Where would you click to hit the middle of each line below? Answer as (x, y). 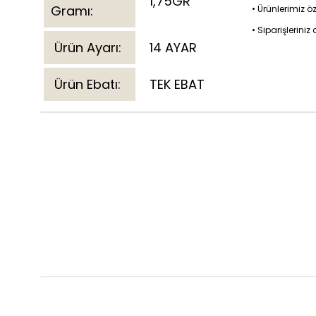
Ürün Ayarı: (86, 47)
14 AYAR (171, 47)
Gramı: (72, 11)
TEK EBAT (175, 84)
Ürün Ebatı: (86, 84)
